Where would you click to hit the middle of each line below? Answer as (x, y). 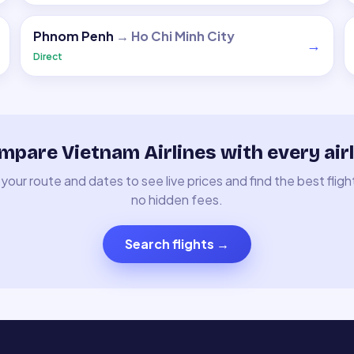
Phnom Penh (74, 36)
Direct (48, 56)
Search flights (169, 244)
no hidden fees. (177, 200)
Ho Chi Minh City (183, 36)
